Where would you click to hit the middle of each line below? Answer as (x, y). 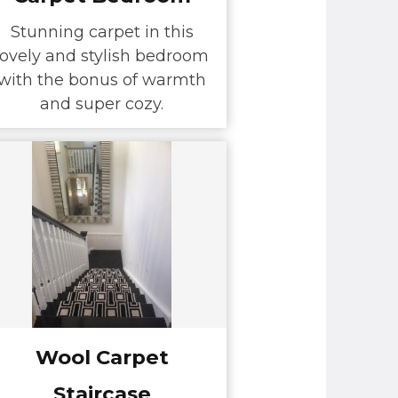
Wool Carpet (102, 357)
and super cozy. (102, 104)
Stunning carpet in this (102, 32)
